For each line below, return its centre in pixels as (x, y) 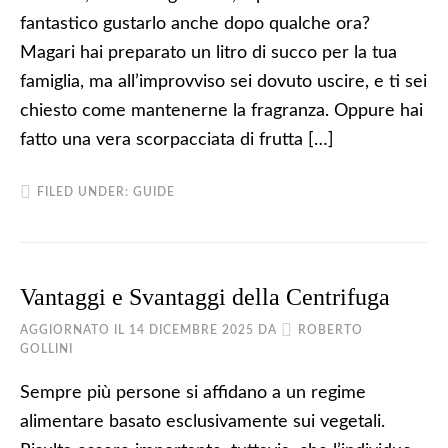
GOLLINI (46, 349)
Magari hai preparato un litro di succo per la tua (208, 53)
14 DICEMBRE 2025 (191, 330)
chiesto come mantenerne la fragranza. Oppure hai (221, 111)
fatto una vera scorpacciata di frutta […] (177, 140)
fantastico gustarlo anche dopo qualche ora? (195, 24)
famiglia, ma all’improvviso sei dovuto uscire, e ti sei (223, 82)
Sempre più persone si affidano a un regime (193, 393)
